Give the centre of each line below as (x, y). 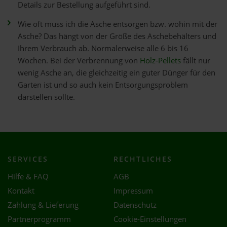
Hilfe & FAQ (28, 177)
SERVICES (28, 159)
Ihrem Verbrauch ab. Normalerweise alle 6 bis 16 (103, 48)
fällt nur (196, 61)
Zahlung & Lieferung (43, 205)
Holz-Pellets (160, 61)
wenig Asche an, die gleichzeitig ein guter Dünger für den (117, 73)
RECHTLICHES (143, 159)
